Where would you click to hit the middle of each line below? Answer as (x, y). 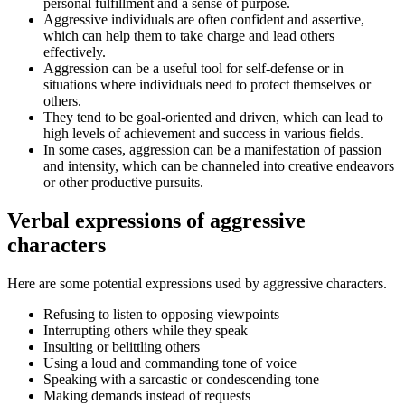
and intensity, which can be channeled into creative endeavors (219, 166)
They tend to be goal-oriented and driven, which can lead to (213, 118)
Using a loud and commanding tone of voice (170, 363)
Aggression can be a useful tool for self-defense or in (193, 69)
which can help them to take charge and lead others (189, 36)
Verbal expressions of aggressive (156, 221)
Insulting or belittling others (122, 347)
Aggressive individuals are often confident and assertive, (204, 20)
